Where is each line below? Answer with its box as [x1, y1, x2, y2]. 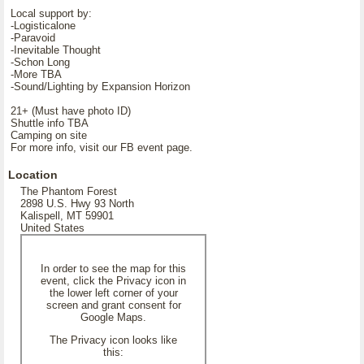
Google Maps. [80, 311, 146, 323]
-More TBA [11, 68, 62, 80]
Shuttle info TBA [11, 117, 89, 129]
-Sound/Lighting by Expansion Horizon [11, 80, 190, 93]
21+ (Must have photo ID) [11, 105, 131, 117]
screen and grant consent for [45, 299, 181, 311]
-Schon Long [11, 56, 70, 68]
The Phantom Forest [20, 185, 117, 197]
